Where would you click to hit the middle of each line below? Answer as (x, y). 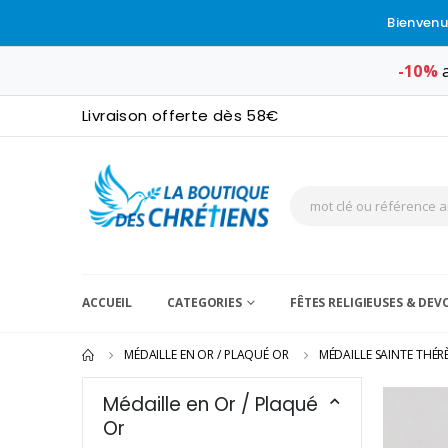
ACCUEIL (107, 303)
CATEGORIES (204, 303)
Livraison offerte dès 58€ (180, 115)
